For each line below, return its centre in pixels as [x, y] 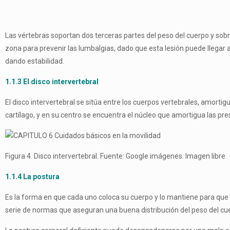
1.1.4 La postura [32, 177]
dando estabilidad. [35, 61]
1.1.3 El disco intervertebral [52, 82]
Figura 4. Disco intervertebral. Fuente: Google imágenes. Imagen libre [115, 156]
